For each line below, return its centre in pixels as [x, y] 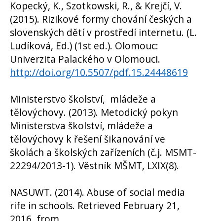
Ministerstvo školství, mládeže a [83, 99]
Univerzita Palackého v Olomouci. [85, 59]
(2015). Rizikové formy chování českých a [101, 19]
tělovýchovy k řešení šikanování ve [88, 139]
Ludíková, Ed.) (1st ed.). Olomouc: [84, 45]
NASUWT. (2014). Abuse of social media [97, 192]
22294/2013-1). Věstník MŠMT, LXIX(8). [94, 165]
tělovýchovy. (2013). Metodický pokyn [94, 112]
